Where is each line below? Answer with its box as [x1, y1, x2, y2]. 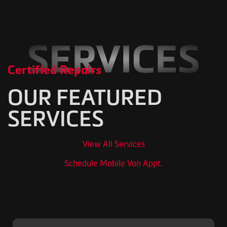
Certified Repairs [8, 62, 101, 77]
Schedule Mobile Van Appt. [64, 158, 163, 168]
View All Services [82, 139, 145, 148]
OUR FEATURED [8, 85, 162, 109]
